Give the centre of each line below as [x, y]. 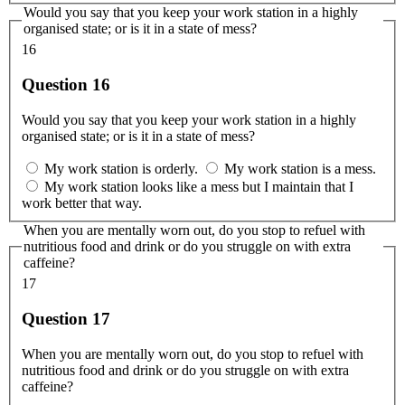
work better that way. [82, 202]
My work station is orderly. [121, 168]
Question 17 [66, 318]
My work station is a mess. [300, 168]
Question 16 [66, 84]
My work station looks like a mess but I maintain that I [199, 186]
